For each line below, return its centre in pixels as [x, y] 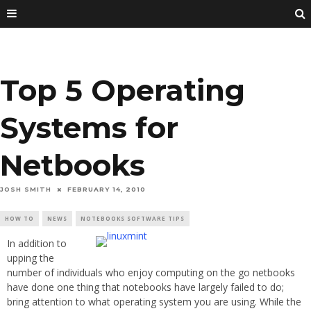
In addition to [37, 244]
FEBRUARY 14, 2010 [107, 190]
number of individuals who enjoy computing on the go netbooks [151, 273]
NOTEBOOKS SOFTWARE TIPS [133, 219]
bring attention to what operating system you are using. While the [154, 302]
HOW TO [19, 219]
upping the [31, 258]
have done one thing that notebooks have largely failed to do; [145, 287]
